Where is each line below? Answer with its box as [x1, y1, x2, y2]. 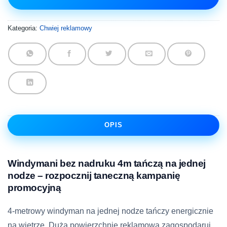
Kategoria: [8, 24, 40, 32]
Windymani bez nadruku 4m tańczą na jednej [8, 158, 206, 169]
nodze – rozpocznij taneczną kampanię [8, 170, 180, 181]
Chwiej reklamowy [40, 24, 92, 32]
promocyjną [8, 182, 61, 194]
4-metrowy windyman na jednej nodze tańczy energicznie [8, 207, 213, 216]
